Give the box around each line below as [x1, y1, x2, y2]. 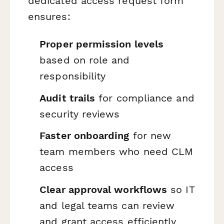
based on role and [39, 53, 130, 66]
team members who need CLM [39, 145, 193, 158]
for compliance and [95, 91, 194, 104]
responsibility [39, 69, 106, 82]
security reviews [39, 107, 120, 120]
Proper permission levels [39, 37, 164, 50]
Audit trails [39, 91, 95, 104]
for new [129, 129, 171, 142]
